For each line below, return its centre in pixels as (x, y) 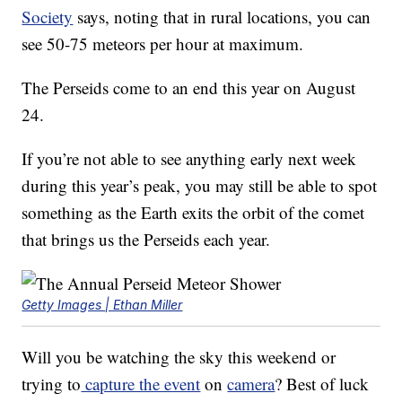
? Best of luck (322, 384)
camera (251, 384)
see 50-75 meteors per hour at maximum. (163, 44)
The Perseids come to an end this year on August (189, 88)
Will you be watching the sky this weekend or (179, 357)
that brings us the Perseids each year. (146, 240)
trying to (52, 384)
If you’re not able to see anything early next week (189, 159)
